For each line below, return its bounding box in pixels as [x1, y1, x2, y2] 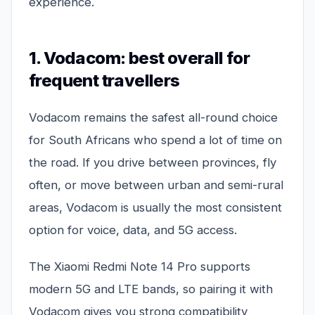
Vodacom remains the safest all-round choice [29, 110, 278, 125]
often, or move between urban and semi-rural [29, 178, 283, 193]
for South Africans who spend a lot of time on [29, 133, 282, 148]
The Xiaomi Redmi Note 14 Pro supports [29, 259, 250, 274]
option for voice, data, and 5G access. [29, 223, 237, 238]
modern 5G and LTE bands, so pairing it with [29, 282, 273, 297]
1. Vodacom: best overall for [29, 48, 250, 69]
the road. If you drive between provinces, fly [29, 155, 276, 170]
